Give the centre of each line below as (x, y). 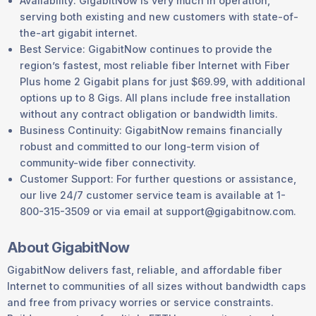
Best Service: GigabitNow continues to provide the (146, 49)
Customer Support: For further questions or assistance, (158, 178)
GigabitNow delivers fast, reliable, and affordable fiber (145, 269)
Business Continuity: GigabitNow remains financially (151, 130)
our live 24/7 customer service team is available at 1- (153, 195)
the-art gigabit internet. (79, 32)
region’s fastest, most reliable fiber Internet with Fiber (155, 65)
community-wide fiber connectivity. (108, 162)
